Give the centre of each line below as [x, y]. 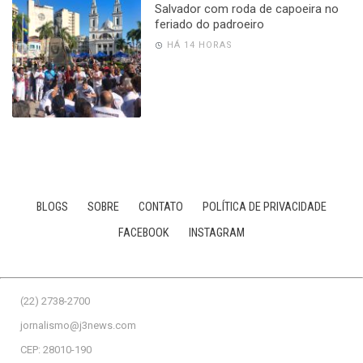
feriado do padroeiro [209, 24]
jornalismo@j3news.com [78, 325]
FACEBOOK [144, 233]
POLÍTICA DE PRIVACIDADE [265, 207]
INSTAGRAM [217, 233]
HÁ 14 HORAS [199, 45]
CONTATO [161, 207]
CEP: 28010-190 [56, 349]
